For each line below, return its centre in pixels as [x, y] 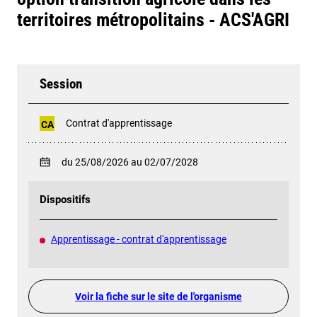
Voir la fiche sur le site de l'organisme [158, 297]
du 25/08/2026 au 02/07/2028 [130, 162]
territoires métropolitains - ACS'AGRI [153, 20]
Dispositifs [65, 200]
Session [61, 84]
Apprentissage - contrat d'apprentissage [139, 239]
